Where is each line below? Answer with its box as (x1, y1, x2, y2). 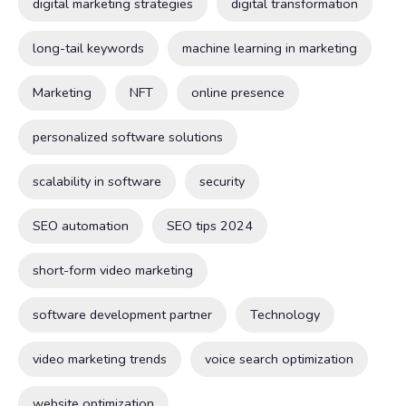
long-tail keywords (33, 39, 144, 58)
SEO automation (33, 217, 129, 236)
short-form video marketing (33, 261, 193, 280)
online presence (191, 83, 285, 102)
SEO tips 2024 (167, 217, 253, 236)
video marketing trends (33, 350, 167, 369)
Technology (250, 305, 320, 324)
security (199, 172, 245, 191)
